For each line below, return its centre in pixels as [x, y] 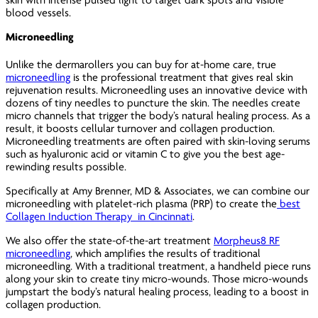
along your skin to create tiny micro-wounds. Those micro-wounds [157, 279]
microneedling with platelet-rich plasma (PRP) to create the [142, 203]
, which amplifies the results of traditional [166, 253]
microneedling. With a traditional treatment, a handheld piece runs [159, 266]
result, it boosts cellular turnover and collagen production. [141, 128]
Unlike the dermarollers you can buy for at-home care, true [141, 64]
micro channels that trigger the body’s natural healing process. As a [158, 115]
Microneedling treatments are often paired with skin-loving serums [158, 141]
